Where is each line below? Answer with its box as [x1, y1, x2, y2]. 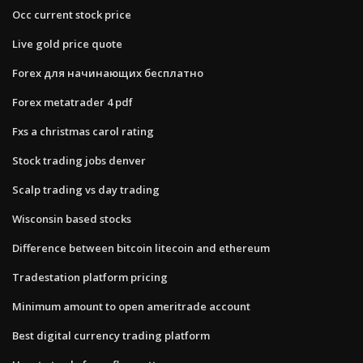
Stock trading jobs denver [12, 152, 146, 168]
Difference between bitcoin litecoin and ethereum [12, 240, 270, 255]
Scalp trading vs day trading [12, 181, 160, 197]
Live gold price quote [12, 36, 122, 51]
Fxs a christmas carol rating [12, 123, 154, 139]
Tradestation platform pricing [12, 269, 168, 284]
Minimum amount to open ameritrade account [12, 298, 250, 314]
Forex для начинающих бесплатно [12, 65, 203, 80]
